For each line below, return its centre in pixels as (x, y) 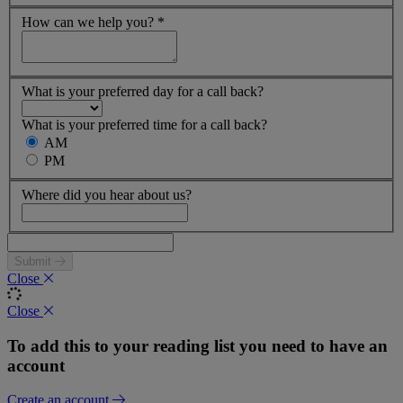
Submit (35, 261)
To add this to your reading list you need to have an (197, 345)
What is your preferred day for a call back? (143, 92)
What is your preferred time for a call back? (144, 125)
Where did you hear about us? (107, 195)
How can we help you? (90, 22)
